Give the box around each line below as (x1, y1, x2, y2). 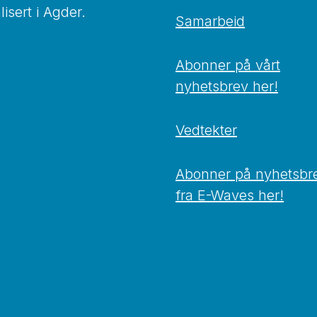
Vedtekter (175, 122, 237, 139)
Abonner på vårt (175, 57, 280, 74)
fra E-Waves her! (175, 187, 284, 204)
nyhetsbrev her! (175, 78, 278, 96)
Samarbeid (175, 13, 245, 30)
